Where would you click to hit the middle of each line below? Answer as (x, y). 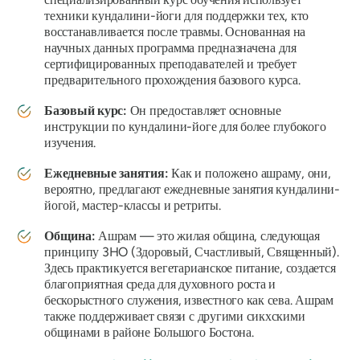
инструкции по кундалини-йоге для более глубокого (185, 126)
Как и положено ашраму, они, (250, 173)
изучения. (70, 142)
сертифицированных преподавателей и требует (170, 63)
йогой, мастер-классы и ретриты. (133, 205)
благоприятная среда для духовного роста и (160, 284)
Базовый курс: (87, 110)
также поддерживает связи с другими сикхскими (175, 316)
